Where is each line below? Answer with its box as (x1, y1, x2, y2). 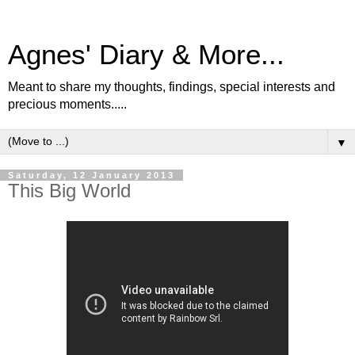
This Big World (8, 180, 131, 201)
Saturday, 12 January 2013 (8, 170, 175, 180)
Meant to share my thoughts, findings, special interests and (8, 80, 335, 94)
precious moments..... (8, 97, 127, 111)
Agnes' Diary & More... (8, 40, 284, 70)
